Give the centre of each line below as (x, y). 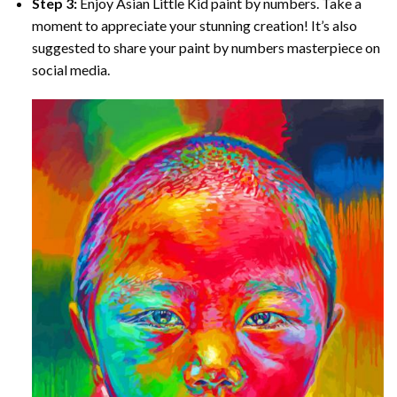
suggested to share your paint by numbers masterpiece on (206, 48)
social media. (70, 70)
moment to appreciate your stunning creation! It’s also (194, 26)
